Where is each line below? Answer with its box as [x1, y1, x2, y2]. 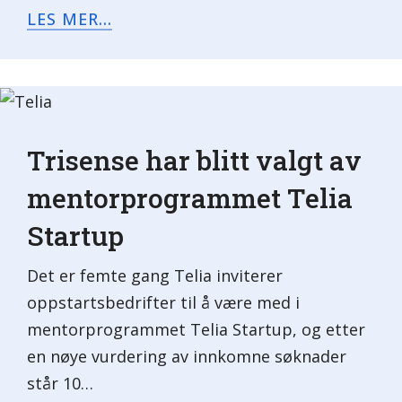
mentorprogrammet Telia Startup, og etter [27, 319, 365, 341]
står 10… [27, 372, 93, 395]
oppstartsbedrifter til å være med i [27, 292, 300, 314]
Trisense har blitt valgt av [27, 143, 362, 179]
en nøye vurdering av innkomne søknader [27, 345, 346, 368]
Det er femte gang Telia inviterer [27, 265, 283, 287]
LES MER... [27, 8, 112, 30]
